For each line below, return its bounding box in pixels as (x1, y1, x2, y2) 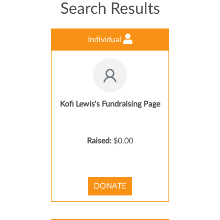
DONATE (94, 182, 126, 190)
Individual (87, 36, 123, 44)
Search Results (60, 1, 160, 17)
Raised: (87, 137, 113, 145)
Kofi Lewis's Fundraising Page (60, 100, 160, 108)
